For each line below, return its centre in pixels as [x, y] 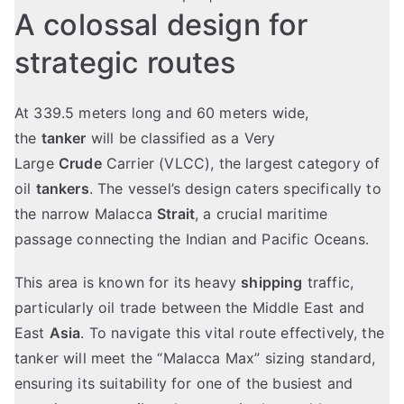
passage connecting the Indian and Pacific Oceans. [192, 239]
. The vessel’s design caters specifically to [235, 189]
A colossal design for [161, 25]
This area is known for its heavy [128, 283]
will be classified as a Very [181, 138]
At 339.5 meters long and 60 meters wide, [162, 113]
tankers [62, 189]
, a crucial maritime [262, 214]
